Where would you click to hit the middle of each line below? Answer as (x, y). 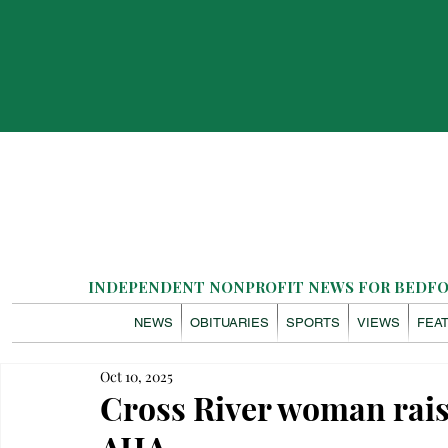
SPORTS (313, 322)
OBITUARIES (230, 322)
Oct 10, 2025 (136, 376)
